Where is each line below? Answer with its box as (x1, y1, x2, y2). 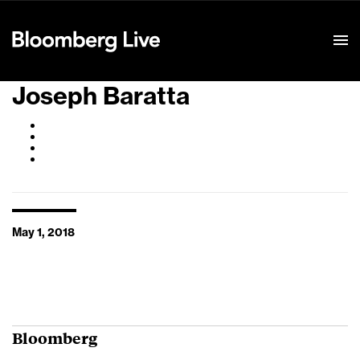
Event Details (176, 15, 247, 27)
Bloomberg (12, 327, 97, 348)
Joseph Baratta (12, 84, 190, 108)
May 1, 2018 (12, 227, 75, 239)
